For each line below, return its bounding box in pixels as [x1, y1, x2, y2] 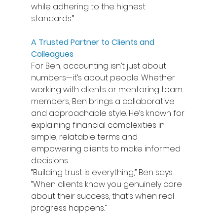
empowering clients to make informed [31, 143, 183, 154]
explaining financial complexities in [31, 119, 167, 131]
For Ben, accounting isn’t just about [31, 60, 168, 72]
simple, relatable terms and [31, 131, 140, 143]
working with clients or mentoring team [31, 83, 184, 95]
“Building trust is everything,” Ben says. [31, 166, 175, 178]
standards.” [31, 12, 76, 24]
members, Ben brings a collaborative [31, 95, 177, 107]
